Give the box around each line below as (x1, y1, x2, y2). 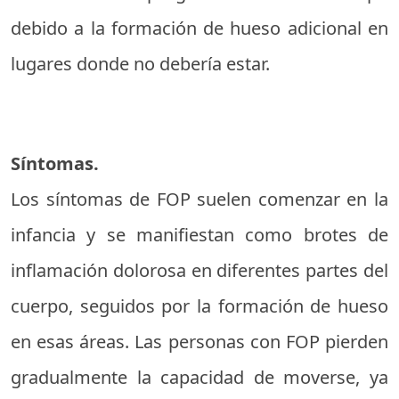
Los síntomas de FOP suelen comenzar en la (11, 187, 388, 211)
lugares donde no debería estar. (11, 52, 270, 76)
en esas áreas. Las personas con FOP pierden (11, 330, 388, 354)
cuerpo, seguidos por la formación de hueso (11, 294, 388, 318)
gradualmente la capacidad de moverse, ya (11, 365, 388, 389)
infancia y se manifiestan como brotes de (11, 223, 388, 247)
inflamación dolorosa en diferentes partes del (11, 258, 388, 282)
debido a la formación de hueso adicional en (11, 16, 388, 40)
